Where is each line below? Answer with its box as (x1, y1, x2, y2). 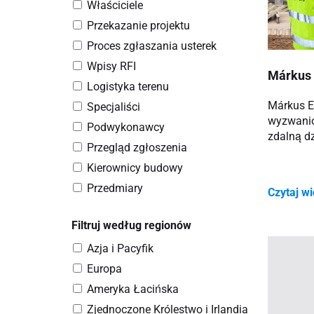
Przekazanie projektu (87, 18, 190, 32)
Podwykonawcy (87, 120, 165, 134)
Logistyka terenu (87, 79, 169, 93)
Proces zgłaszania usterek (87, 39, 217, 53)
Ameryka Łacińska (87, 282, 179, 296)
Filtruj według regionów (71, 218, 191, 232)
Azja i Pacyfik (87, 241, 153, 255)
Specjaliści (87, 100, 140, 114)
